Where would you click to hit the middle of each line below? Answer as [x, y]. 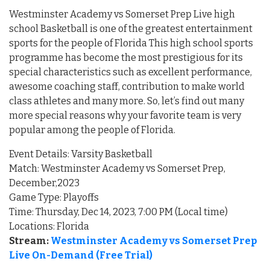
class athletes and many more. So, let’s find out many [127, 101]
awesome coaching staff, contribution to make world [127, 86]
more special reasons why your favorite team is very [125, 115]
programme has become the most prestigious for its [126, 57]
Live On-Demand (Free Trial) [81, 255]
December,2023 [44, 183]
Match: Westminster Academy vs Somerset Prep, [117, 168]
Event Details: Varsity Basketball [81, 154]
